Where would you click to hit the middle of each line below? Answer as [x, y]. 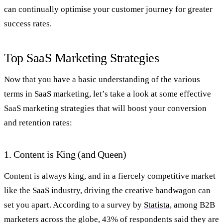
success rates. [28, 23]
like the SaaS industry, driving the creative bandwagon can [107, 190]
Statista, [158, 205]
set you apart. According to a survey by [74, 205]
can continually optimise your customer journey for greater [108, 9]
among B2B [193, 205]
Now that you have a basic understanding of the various [102, 80]
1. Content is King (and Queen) [65, 155]
